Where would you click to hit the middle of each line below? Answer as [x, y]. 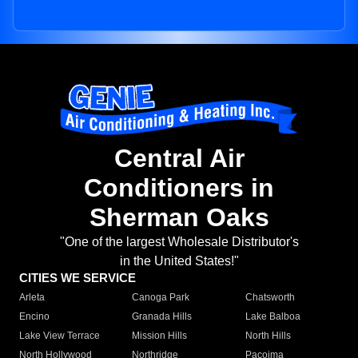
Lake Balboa [272, 317]
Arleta [32, 298]
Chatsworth [270, 298]
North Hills [268, 336]
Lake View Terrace [60, 336]
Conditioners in [179, 188]
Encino [34, 317]
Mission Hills [160, 336]
